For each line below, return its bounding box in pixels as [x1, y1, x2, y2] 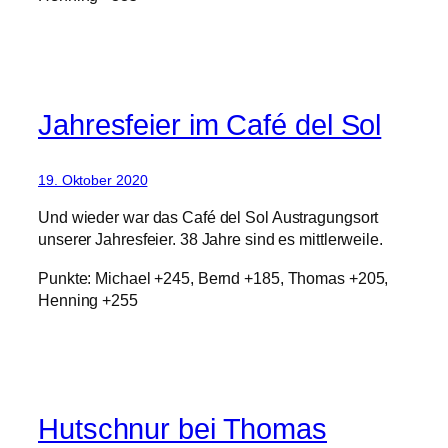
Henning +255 [38, 290, 138, 309]
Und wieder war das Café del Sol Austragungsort [38, 208, 379, 227]
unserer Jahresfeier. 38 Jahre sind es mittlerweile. [38, 230, 383, 249]
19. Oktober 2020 [38, 172, 148, 189]
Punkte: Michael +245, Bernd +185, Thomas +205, [38, 268, 389, 287]
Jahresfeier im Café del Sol [38, 109, 382, 142]
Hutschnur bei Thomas [38, 413, 327, 446]
